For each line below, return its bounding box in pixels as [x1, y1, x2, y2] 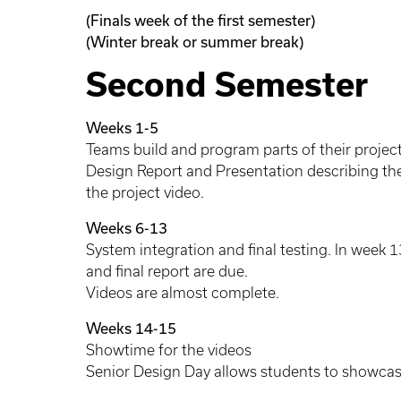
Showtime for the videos [86, 342, 252, 359]
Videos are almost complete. [86, 285, 279, 302]
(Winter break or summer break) [86, 33, 303, 51]
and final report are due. [86, 263, 248, 280]
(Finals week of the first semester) [86, 12, 315, 30]
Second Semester [86, 66, 368, 104]
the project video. [86, 184, 204, 201]
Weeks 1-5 [86, 119, 158, 137]
